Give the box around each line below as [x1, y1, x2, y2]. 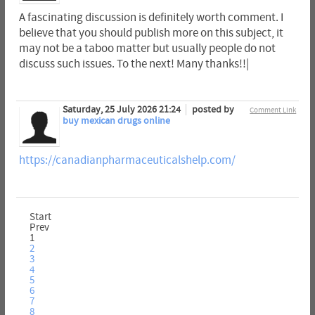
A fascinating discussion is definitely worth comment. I [18, 11, 283, 24]
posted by [191, 103, 234, 115]
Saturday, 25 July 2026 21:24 [62, 103, 183, 115]
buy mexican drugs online [62, 115, 170, 127]
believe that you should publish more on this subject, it [18, 26, 283, 39]
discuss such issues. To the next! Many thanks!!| [18, 57, 249, 70]
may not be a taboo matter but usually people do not [18, 41, 276, 55]
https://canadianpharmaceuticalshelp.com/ [18, 154, 236, 167]
